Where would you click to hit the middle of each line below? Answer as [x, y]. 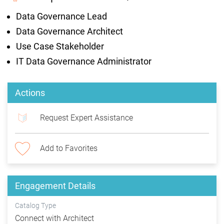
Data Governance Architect [69, 31]
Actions [30, 93]
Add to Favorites [69, 148]
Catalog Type [35, 206]
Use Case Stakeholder [60, 46]
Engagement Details [55, 186]
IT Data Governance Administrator [84, 61]
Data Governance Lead [61, 16]
